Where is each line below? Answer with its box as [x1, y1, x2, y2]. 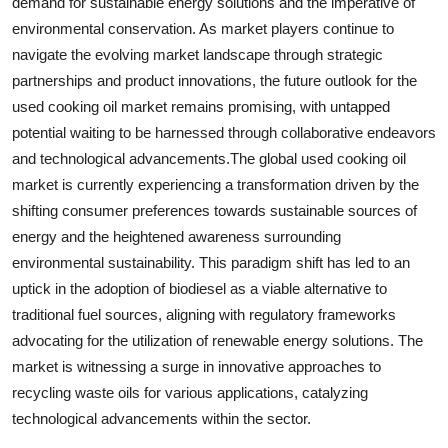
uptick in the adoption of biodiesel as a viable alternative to [12, 279, 387, 297]
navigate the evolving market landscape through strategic [12, 45, 383, 63]
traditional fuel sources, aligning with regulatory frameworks [12, 305, 396, 323]
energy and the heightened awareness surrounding [12, 227, 341, 245]
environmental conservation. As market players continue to [12, 19, 394, 37]
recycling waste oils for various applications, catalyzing [12, 383, 368, 401]
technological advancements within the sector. [12, 409, 311, 427]
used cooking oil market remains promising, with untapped [12, 97, 390, 115]
